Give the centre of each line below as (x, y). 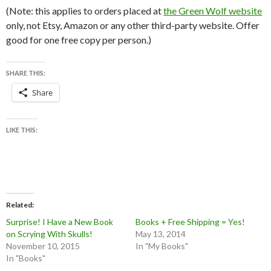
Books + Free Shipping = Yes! (190, 221)
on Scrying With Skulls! (49, 233)
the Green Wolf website (213, 10)
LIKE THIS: (22, 129)
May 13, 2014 (161, 233)
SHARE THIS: (26, 73)
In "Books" (26, 258)
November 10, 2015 (43, 246)
